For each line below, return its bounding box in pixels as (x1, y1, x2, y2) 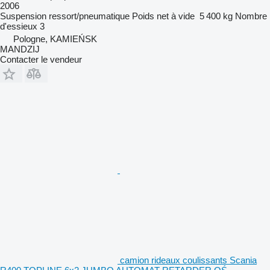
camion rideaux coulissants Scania (120, 254, 257, 265)
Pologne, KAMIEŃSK (13, 33, 97, 44)
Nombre (235, 10, 267, 21)
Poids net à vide (132, 10, 195, 21)
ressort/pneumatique (49, 10, 130, 21)
